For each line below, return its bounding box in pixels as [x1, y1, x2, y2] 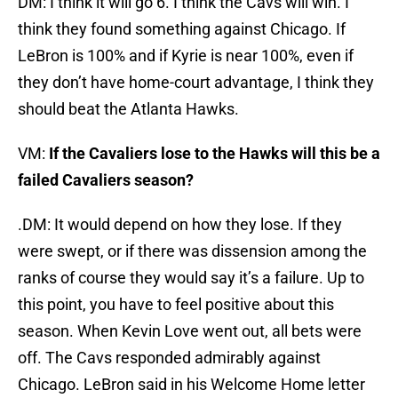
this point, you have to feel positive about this [18, 295, 334, 314]
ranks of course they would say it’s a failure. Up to [18, 268, 364, 288]
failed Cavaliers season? [18, 171, 194, 190]
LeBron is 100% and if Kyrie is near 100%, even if [18, 46, 354, 66]
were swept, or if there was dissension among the [18, 242, 367, 261]
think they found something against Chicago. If [18, 20, 346, 39]
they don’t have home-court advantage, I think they [18, 73, 374, 92]
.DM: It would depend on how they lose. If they [18, 215, 342, 235]
